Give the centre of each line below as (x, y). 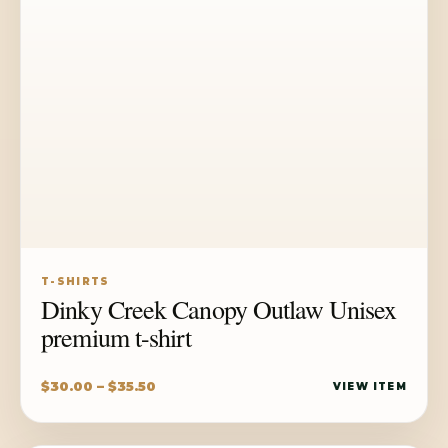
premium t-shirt (116, 336)
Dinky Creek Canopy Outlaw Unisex (219, 308)
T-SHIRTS (75, 281)
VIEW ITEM (370, 386)
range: (180, 411)
